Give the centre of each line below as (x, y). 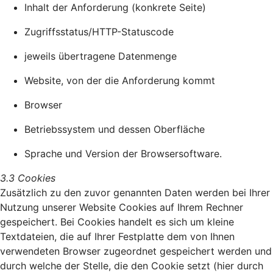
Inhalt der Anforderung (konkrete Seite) (115, 7)
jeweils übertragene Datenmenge (101, 56)
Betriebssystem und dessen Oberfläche (115, 129)
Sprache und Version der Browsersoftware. (123, 154)
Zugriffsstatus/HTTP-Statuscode (99, 32)
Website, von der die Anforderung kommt (120, 80)
